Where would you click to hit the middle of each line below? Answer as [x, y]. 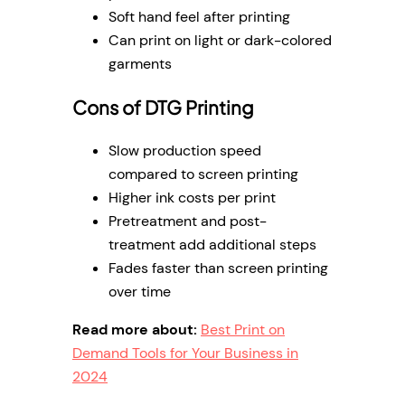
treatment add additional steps [212, 244]
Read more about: [135, 329]
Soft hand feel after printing [199, 17]
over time [140, 291]
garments [140, 64]
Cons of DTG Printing [163, 107]
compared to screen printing [203, 174]
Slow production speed [185, 150]
